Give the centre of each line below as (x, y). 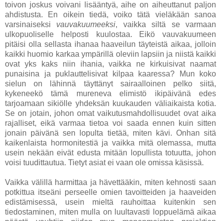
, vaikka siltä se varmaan (166, 25)
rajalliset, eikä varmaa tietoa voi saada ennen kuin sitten (110, 123)
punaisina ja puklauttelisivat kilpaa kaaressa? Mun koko (110, 74)
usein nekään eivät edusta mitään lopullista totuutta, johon (110, 153)
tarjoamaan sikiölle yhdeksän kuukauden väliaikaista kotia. (110, 104)
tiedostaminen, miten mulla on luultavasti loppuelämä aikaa (110, 212)
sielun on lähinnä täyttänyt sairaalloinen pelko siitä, (110, 84)
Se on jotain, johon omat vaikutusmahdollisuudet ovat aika (110, 113)
